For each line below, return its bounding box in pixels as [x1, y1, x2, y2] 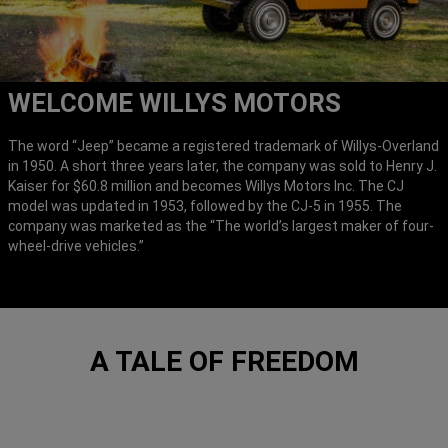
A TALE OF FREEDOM [89, 344, 359, 378]
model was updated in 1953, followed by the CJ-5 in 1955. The [8, 197, 402, 214]
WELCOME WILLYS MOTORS [8, 87, 341, 118]
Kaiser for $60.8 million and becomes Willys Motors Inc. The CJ [8, 177, 404, 194]
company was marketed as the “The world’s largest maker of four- [8, 217, 434, 234]
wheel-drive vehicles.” [8, 237, 150, 254]
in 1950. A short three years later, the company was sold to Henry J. [8, 157, 437, 174]
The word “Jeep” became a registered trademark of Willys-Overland [8, 137, 439, 154]
